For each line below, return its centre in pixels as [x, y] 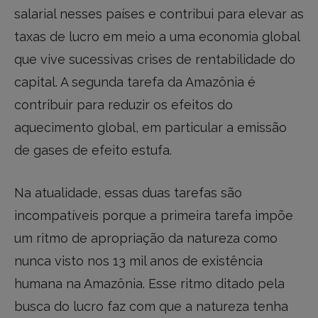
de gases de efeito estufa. [93, 150]
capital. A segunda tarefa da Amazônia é [135, 82]
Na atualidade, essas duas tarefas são [128, 192]
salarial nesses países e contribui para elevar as [159, 14]
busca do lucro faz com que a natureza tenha [151, 306]
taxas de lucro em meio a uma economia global [157, 37]
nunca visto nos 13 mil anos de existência [138, 261]
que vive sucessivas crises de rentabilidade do [155, 60]
